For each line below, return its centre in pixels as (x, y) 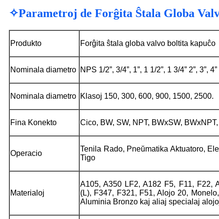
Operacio (26, 153)
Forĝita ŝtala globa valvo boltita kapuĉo (148, 43)
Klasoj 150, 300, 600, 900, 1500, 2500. (147, 96)
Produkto (26, 43)
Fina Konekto (33, 122)
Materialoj (27, 193)
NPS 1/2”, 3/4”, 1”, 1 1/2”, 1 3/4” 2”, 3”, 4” (149, 69)
